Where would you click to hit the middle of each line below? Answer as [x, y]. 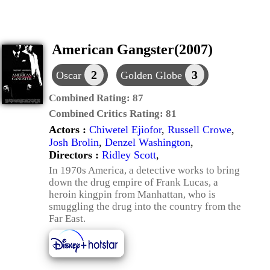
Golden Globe [153, 75]
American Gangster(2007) [132, 49]
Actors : [69, 130]
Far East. [67, 218]
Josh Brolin [74, 142]
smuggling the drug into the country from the [145, 206]
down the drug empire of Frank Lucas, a [133, 182]
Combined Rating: [91, 98]
